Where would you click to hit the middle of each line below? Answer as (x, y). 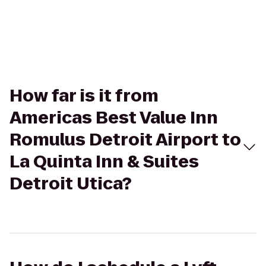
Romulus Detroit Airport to (125, 140)
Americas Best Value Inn (114, 118)
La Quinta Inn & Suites (104, 162)
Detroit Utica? (71, 184)
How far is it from (84, 96)
